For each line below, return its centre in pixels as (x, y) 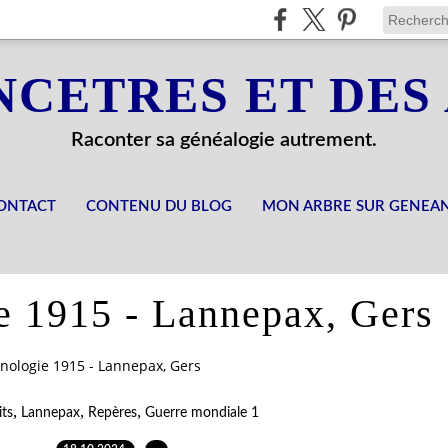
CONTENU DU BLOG (159, 206)
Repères (112, 412)
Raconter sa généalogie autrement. (224, 140)
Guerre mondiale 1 (201, 412)
